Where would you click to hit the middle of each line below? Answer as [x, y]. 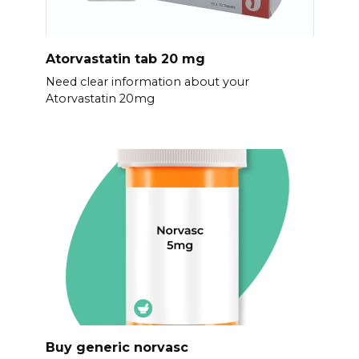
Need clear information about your [147, 82]
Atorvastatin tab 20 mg [125, 58]
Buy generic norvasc [117, 347]
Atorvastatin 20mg [100, 99]
